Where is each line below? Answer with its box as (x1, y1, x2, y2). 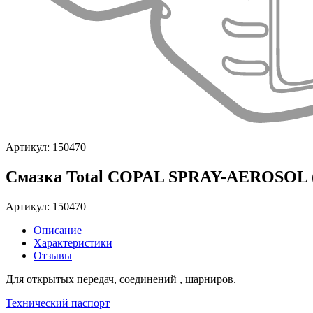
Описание (34, 224, 82, 236)
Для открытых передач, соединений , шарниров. (6, 272, 236, 285)
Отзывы (34, 249, 72, 261)
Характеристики (34, 236, 112, 249)
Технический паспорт (6, 296, 110, 309)
